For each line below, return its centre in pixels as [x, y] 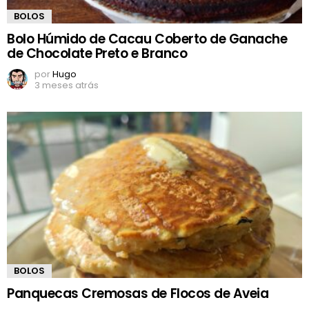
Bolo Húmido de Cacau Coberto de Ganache [147, 39]
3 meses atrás [67, 85]
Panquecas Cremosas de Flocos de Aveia [138, 293]
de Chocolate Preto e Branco [97, 53]
